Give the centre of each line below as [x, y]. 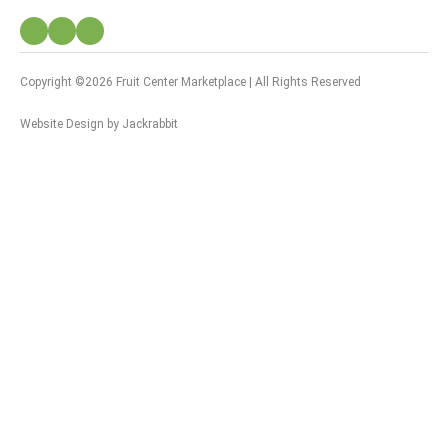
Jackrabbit [150, 124]
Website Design [62, 124]
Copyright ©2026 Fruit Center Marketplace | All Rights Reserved [190, 82]
